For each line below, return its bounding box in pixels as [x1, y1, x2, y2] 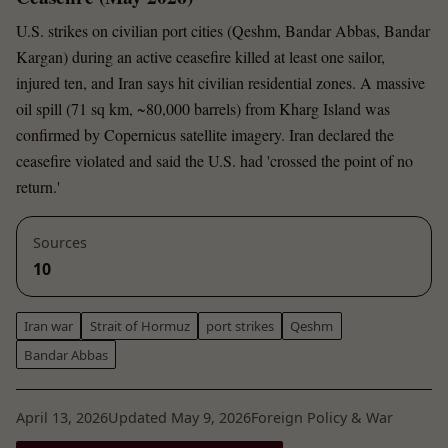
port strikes [205, 317, 274, 336]
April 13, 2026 [16, 408, 108, 428]
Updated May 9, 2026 [108, 408, 251, 428]
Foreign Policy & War [251, 408, 393, 428]
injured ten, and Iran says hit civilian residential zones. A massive [16, 71, 425, 93]
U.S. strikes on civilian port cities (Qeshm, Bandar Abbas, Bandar [16, 19, 430, 41]
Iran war [24, 317, 74, 336]
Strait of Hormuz [89, 317, 190, 336]
